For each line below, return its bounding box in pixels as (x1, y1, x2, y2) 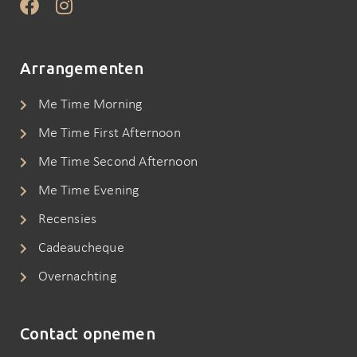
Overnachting (37, 269, 116, 284)
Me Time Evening (37, 182, 139, 198)
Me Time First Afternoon (37, 125, 181, 141)
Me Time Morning (37, 96, 143, 112)
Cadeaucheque (37, 240, 124, 256)
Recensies (37, 211, 97, 227)
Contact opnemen (20, 324, 155, 343)
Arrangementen (20, 58, 144, 77)
